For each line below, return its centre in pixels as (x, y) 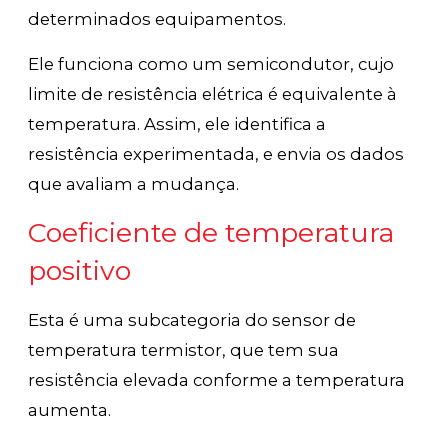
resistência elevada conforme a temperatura (217, 379)
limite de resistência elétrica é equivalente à (213, 93)
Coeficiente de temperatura (211, 232)
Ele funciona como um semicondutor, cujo (211, 63)
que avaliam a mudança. (134, 183)
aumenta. (72, 409)
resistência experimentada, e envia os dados (216, 153)
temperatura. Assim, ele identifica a (177, 123)
